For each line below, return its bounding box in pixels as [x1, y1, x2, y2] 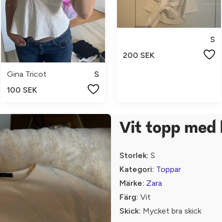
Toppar [156, 165, 181, 174]
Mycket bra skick [141, 206, 201, 216]
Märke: [119, 178, 144, 188]
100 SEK [7, 85, 37, 95]
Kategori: [119, 165, 154, 174]
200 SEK [123, 51, 155, 60]
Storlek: [119, 151, 149, 160]
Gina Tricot [7, 69, 47, 79]
